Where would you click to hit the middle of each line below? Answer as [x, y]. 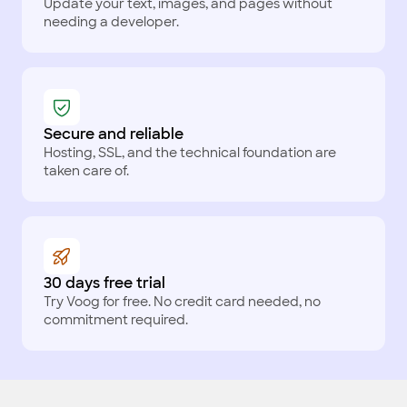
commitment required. [116, 320]
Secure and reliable [114, 134]
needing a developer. [111, 22]
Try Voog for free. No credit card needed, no [182, 302]
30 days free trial [104, 283]
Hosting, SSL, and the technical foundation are [190, 153]
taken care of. [86, 171]
